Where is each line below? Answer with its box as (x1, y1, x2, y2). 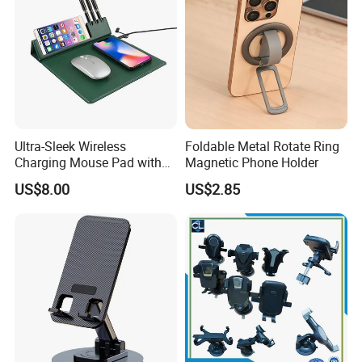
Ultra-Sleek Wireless (15, 137, 127, 155)
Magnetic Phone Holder (184, 153, 318, 171)
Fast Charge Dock (15, 169, 116, 187)
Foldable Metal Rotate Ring (184, 137, 339, 155)
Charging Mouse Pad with (15, 153, 162, 171)
